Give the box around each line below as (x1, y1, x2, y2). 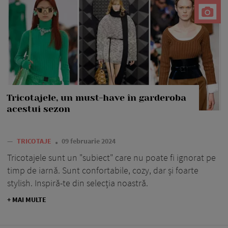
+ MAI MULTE (7, 194, 46, 204)
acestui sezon (7, 103, 70, 114)
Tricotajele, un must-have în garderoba (7, 92, 186, 103)
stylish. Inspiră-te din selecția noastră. (7, 177, 148, 189)
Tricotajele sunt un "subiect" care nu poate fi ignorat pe (7, 151, 216, 163)
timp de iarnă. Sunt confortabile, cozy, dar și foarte (7, 164, 198, 176)
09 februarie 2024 (62, 136, 116, 146)
